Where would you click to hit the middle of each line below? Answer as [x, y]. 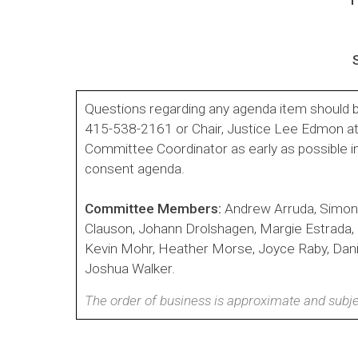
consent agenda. [135, 168]
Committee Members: [155, 208]
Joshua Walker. [130, 268]
